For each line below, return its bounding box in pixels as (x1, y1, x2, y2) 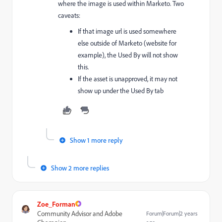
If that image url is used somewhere (78, 26, 176, 35)
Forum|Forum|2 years (146, 209, 198, 217)
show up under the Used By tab (78, 86, 164, 95)
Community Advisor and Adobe (37, 209, 122, 218)
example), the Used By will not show (78, 50, 178, 59)
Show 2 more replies (51, 163, 109, 172)
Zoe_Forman (37, 199, 75, 208)
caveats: (58, 10, 80, 19)
